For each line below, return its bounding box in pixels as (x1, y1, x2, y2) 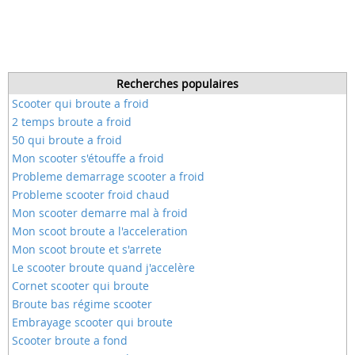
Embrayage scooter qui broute (12, 315, 173, 330)
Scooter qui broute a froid (12, 96, 149, 111)
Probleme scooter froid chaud (12, 187, 170, 202)
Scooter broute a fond (12, 333, 128, 348)
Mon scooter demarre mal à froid (12, 205, 188, 220)
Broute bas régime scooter (12, 296, 152, 311)
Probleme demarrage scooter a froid (12, 169, 204, 184)
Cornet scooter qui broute (12, 278, 149, 293)
